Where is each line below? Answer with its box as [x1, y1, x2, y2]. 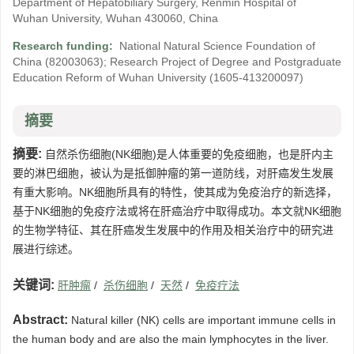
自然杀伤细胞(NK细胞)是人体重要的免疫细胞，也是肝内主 [42, 148, 333, 161]
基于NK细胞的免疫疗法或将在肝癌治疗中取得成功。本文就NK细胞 [13, 205, 341, 218]
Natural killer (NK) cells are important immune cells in [68, 314, 336, 327]
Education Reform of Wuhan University [13, 71, 206, 85]
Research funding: [13, 40, 116, 53]
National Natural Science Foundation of [119, 40, 315, 53]
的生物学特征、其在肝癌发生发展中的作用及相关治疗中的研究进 [13, 224, 333, 237]
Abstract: [13, 313, 68, 327]
